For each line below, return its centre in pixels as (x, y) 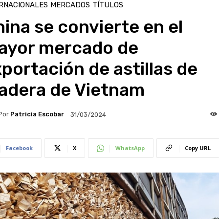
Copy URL (197, 148)
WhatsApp (130, 148)
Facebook (19, 148)
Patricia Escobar (37, 114)
